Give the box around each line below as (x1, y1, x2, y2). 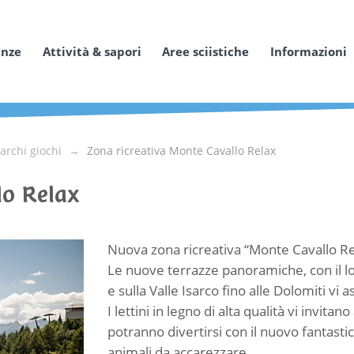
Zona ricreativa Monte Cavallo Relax (87, 143, 276, 158)
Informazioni (269, 43, 347, 59)
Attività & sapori (42, 43, 141, 59)
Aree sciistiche (162, 43, 249, 59)
